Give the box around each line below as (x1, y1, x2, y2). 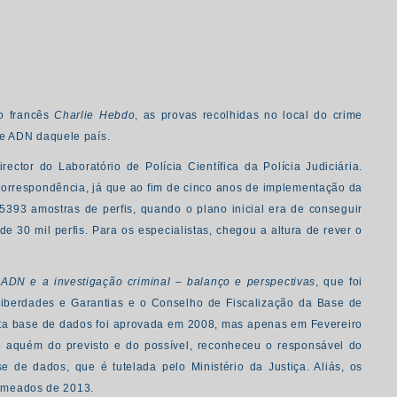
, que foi (315, 276, 362, 288)
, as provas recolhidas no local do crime (135, 109, 363, 121)
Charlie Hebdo (54, 109, 136, 121)
